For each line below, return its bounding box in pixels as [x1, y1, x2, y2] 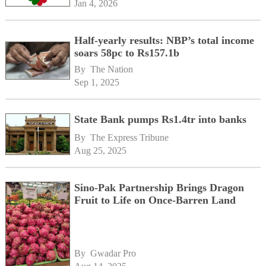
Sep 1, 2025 [74, 77, 120, 87]
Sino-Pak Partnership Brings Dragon [74, 182, 245, 194]
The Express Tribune [90, 132, 169, 143]
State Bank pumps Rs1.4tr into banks [74, 113, 247, 125]
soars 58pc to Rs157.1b [74, 46, 180, 59]
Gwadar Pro [90, 248, 137, 259]
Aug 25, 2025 [74, 145, 127, 156]
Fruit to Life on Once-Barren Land [74, 194, 236, 207]
